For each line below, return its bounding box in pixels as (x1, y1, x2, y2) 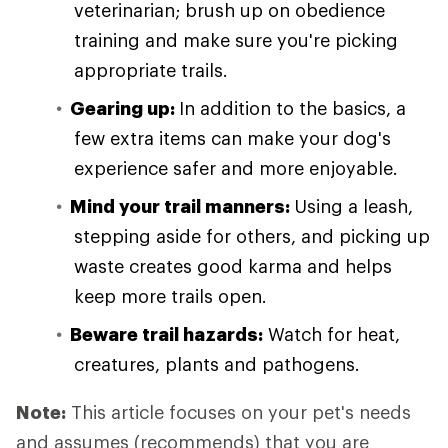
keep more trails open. (74, 285, 267, 307)
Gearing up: (70, 97, 179, 119)
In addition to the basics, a (179, 97, 406, 119)
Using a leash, (294, 195, 413, 217)
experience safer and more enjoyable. (74, 157, 398, 179)
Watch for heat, (263, 323, 400, 345)
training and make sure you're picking (74, 29, 398, 51)
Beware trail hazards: (70, 323, 263, 345)
